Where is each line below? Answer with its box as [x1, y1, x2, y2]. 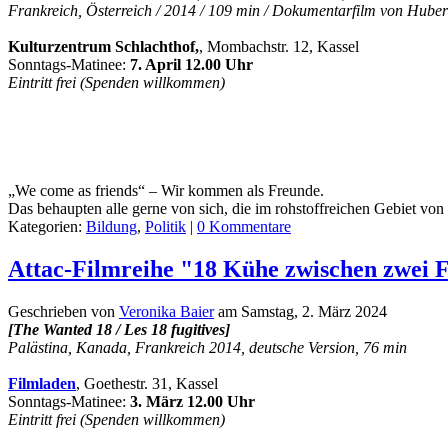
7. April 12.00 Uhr [130, 55, 253, 73]
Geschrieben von [8, 302, 119, 320]
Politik [145, 217, 186, 235]
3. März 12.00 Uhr [130, 392, 255, 410]
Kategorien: [8, 217, 86, 235]
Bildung [86, 217, 137, 235]
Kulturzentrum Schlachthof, [8, 37, 199, 55]
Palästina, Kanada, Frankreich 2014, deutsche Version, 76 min [8, 338, 407, 356]
